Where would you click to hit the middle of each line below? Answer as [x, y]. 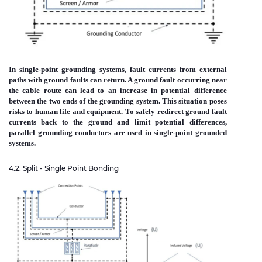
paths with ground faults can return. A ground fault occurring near [118, 80]
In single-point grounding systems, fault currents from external [118, 70]
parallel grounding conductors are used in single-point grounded [118, 133]
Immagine [39, 186]
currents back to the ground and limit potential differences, [118, 122]
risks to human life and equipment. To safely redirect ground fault [118, 112]
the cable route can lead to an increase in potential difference [118, 91]
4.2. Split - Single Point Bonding [64, 168]
